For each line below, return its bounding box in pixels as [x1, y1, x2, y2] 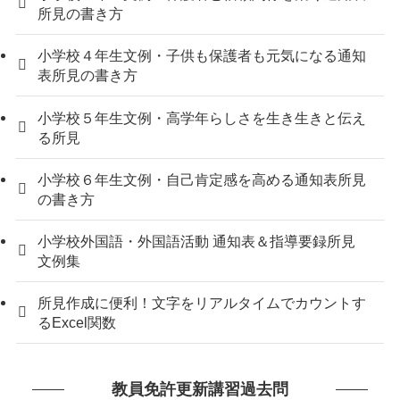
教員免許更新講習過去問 [112, 379, 288, 398]
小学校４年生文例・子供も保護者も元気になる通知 [37, 47, 367, 64]
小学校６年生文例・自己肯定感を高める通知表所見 [37, 171, 367, 187]
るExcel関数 [37, 314, 117, 331]
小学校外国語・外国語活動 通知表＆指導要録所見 [37, 232, 356, 249]
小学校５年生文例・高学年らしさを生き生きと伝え [37, 109, 367, 126]
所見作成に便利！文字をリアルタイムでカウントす [37, 295, 367, 312]
